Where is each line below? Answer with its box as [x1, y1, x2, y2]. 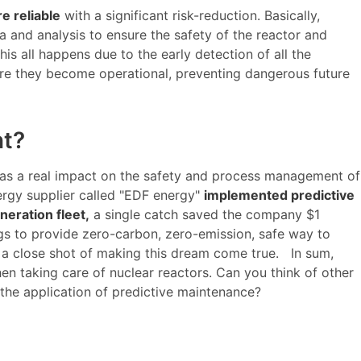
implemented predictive [204, 186, 355, 203]
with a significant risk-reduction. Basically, [60, 6, 320, 23]
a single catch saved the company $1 [89, 205, 320, 222]
